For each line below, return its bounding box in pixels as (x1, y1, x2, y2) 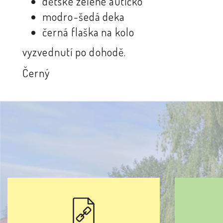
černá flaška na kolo (42, 25, 134, 39)
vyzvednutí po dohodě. (22, 44, 126, 59)
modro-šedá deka (42, 9, 125, 23)
